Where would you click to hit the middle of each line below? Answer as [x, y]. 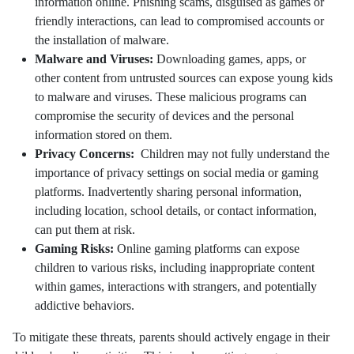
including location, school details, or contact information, [176, 211]
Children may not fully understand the [233, 154]
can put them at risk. [87, 230]
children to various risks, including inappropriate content [175, 268]
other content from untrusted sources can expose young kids [184, 78]
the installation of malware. [104, 40]
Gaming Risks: [76, 249]
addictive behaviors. [85, 306]
